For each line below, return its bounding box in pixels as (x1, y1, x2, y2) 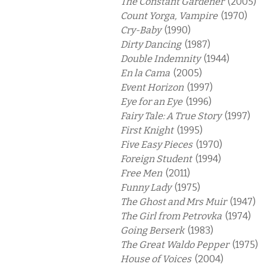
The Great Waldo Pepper (120, 239, 232, 250)
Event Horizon (120, 82, 187, 93)
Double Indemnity (120, 53, 204, 64)
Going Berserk (120, 225, 188, 236)
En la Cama (120, 67, 173, 79)
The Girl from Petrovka (120, 210, 225, 222)
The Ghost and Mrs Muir (120, 196, 230, 207)
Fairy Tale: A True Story (120, 110, 225, 122)
